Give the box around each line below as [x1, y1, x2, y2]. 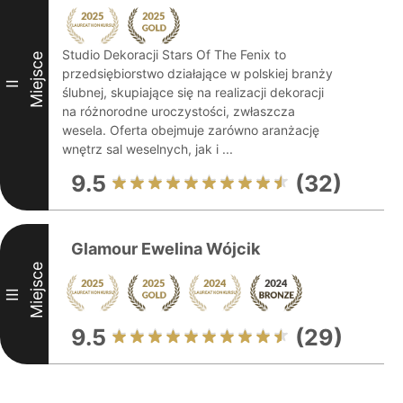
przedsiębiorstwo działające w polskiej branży [62, 66, 333, 81]
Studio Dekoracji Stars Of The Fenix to [62, 47, 286, 62]
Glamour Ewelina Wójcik [71, 239, 260, 258]
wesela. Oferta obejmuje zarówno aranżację [62, 122, 319, 138]
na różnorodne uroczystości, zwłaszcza [62, 103, 295, 119]
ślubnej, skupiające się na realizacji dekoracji [62, 85, 324, 100]
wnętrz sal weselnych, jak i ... [62, 141, 233, 157]
